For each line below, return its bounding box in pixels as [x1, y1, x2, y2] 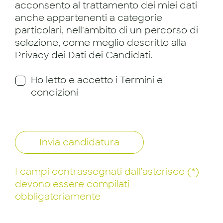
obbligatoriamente [15, 191, 101, 203]
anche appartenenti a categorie [15, 11, 162, 24]
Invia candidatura [39, 136, 119, 149]
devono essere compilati [15, 178, 129, 191]
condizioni [31, 86, 78, 99]
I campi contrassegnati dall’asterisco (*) [15, 166, 199, 178]
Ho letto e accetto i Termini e [31, 74, 163, 86]
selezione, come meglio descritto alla [15, 36, 186, 49]
